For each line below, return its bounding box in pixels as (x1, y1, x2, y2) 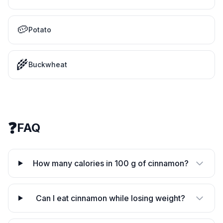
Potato (28, 25, 51, 34)
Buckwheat (28, 60, 67, 69)
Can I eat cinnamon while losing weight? (36, 193, 186, 203)
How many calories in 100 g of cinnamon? (32, 158, 189, 168)
